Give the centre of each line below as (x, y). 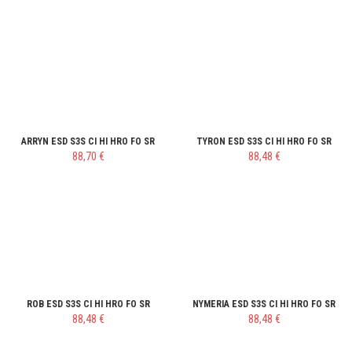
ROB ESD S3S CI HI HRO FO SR (88, 304)
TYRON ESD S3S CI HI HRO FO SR (264, 141)
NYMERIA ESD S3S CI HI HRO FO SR (264, 304)
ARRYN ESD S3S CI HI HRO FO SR (88, 141)
